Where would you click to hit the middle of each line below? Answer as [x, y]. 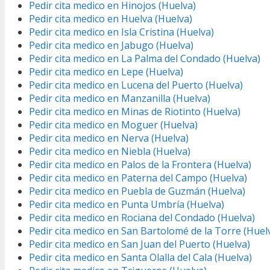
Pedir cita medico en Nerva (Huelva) [109, 138]
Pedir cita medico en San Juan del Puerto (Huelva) [140, 244]
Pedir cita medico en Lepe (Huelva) [106, 72]
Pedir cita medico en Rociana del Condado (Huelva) [142, 218]
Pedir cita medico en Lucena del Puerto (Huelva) [136, 85]
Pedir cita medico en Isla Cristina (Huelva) [121, 32]
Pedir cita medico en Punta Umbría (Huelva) [127, 205]
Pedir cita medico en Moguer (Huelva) [113, 125]
